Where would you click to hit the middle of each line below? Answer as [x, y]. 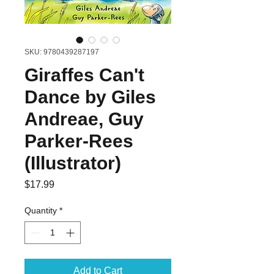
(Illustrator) [73, 163]
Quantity [41, 211]
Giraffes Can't [84, 75]
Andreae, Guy [84, 119]
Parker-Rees [79, 141]
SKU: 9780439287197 [62, 52]
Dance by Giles [90, 97]
